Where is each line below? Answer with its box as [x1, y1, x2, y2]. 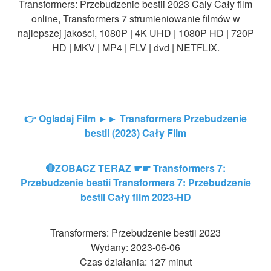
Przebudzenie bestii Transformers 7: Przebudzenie [20, 175, 251, 190]
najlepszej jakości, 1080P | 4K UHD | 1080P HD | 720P [17, 25, 254, 40]
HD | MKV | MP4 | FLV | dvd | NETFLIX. [51, 40, 220, 54]
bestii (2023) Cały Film [85, 125, 186, 140]
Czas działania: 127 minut [79, 254, 192, 269]
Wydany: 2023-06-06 [91, 240, 180, 254]
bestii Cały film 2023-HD [80, 190, 191, 204]
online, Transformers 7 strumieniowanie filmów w [31, 11, 240, 25]
